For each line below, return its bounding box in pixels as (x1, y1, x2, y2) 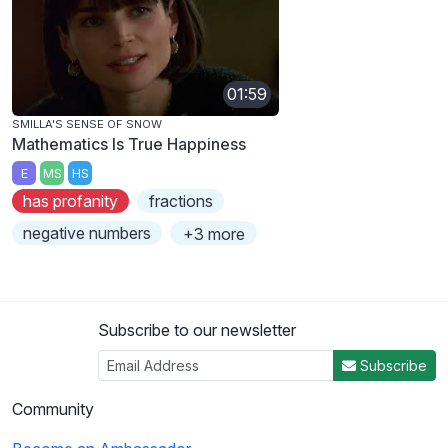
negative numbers (23, 223, 152, 244)
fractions (148, 191, 213, 212)
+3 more (182, 224, 245, 245)
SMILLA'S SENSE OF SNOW (12, 116, 162, 131)
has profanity (23, 191, 119, 212)
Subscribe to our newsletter (98, 320, 296, 341)
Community (12, 399, 94, 420)
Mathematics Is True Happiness (12, 133, 246, 154)
